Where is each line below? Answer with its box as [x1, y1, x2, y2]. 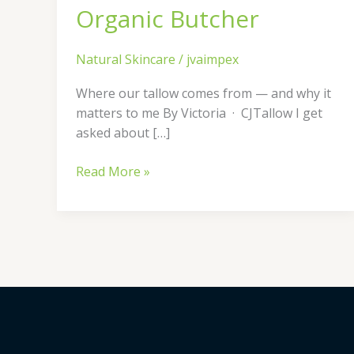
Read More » [76, 163, 150, 181]
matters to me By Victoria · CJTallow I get [76, 104, 322, 122]
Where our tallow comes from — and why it [76, 85, 331, 103]
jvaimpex [186, 51, 239, 68]
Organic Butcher [76, 2, 259, 35]
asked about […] [76, 124, 170, 142]
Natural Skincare [76, 51, 175, 68]
